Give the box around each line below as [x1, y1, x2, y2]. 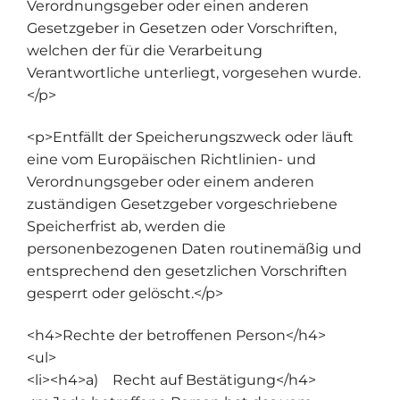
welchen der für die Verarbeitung [27, 41, 262, 59]
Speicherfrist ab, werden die [27, 217, 226, 235]
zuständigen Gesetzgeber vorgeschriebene [27, 195, 337, 212]
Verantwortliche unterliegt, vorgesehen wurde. [27, 63, 361, 81]
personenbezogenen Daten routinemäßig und [27, 239, 362, 257]
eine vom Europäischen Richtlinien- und [27, 150, 316, 168]
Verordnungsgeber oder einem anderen [27, 172, 314, 190]
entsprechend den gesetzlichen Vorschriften [27, 262, 347, 279]
